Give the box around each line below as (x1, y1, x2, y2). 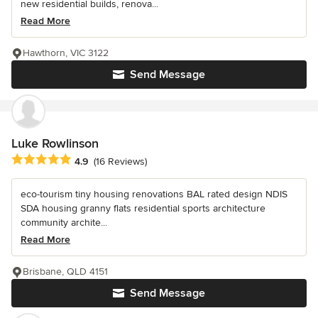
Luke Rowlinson (11, 136, 99, 152)
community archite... (21, 216, 107, 229)
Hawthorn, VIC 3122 (23, 47, 109, 60)
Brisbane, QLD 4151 (23, 265, 108, 278)
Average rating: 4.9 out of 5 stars (11, 153, 172, 168)
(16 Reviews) (94, 155, 147, 168)
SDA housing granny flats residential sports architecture (21, 202, 265, 215)
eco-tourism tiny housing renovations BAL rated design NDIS (21, 188, 287, 201)
